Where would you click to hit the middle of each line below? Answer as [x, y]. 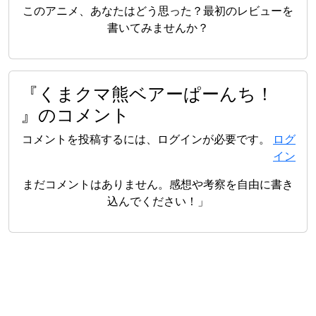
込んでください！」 [158, 201]
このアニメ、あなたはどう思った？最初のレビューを [158, 10]
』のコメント [75, 114]
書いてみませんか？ [158, 27]
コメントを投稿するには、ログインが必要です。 [147, 139]
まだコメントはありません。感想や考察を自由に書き [158, 184]
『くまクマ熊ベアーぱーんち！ [147, 93]
